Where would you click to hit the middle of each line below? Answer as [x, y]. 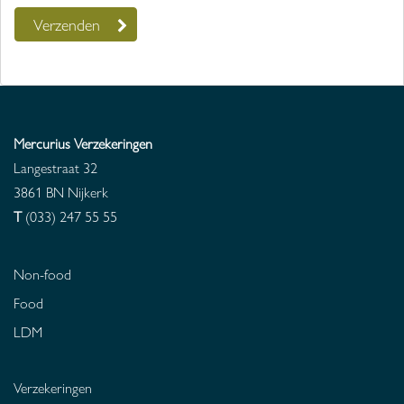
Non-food [42, 274]
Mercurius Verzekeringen [83, 143]
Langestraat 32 [55, 168]
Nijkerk [88, 192]
